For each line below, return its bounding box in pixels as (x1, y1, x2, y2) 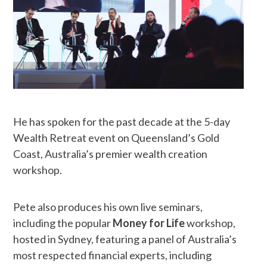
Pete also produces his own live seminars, (13, 200, 203, 214)
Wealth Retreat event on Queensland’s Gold (13, 131, 220, 145)
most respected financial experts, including (13, 249, 212, 262)
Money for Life (113, 216, 185, 230)
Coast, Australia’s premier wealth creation (13, 147, 208, 161)
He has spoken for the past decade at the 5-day (13, 115, 231, 129)
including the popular (13, 216, 113, 230)
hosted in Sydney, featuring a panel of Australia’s (13, 232, 237, 246)
